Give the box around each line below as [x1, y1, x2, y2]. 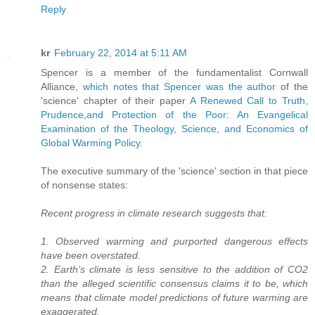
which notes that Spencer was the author [82, 80, 276, 92]
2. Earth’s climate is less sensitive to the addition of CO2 [41, 263, 308, 275]
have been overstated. [41, 249, 141, 261]
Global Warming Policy [41, 136, 140, 148]
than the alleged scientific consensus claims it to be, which [41, 277, 308, 289]
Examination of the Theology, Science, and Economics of [41, 122, 308, 134]
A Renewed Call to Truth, [189, 94, 309, 106]
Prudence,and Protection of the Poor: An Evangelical [41, 108, 308, 120]
